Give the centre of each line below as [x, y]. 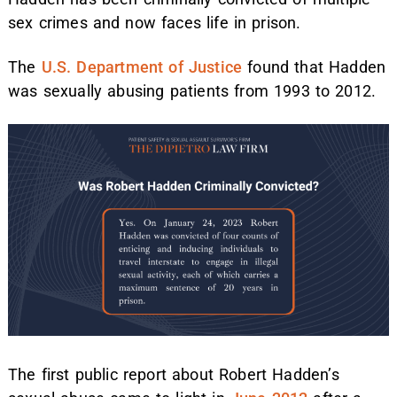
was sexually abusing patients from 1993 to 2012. [192, 91]
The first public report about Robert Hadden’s [174, 375]
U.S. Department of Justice [142, 67]
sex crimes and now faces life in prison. [155, 23]
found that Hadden [314, 67]
